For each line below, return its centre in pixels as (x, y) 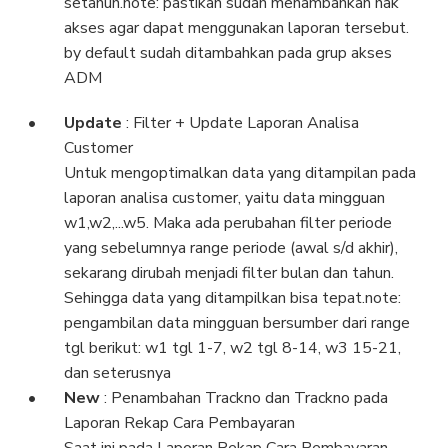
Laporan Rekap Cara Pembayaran (179, 423)
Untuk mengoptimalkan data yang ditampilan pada (240, 173)
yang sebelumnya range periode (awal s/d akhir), (231, 248)
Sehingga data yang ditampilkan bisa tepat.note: (232, 298)
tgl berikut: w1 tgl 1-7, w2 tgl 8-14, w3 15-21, (232, 348)
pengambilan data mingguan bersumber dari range (237, 323)
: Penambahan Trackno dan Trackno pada (246, 398)
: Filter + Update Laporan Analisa (242, 123)
